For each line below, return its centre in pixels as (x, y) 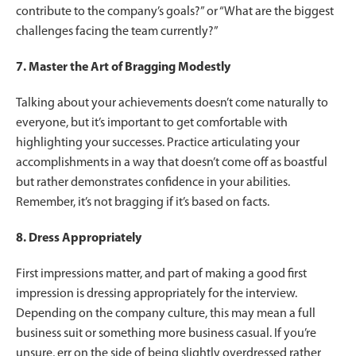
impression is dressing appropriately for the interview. (157, 294)
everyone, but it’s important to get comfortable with (152, 123)
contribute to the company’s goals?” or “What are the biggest (175, 12)
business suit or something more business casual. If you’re (166, 333)
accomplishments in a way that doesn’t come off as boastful (172, 163)
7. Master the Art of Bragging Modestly (123, 67)
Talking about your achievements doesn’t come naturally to (172, 103)
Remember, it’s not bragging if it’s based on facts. (143, 202)
